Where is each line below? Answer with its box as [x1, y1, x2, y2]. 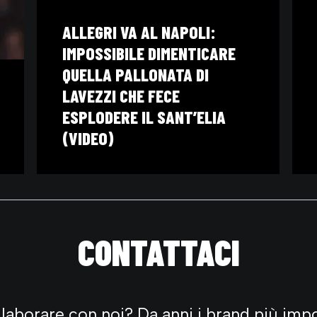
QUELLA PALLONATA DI [62, 63, 209, 85]
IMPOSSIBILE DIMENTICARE [62, 42, 236, 64]
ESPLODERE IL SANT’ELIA [62, 105, 226, 127]
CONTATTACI [77, 231, 240, 273]
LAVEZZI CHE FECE [62, 84, 180, 106]
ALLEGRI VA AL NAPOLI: [62, 21, 216, 42]
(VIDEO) [62, 127, 114, 149]
